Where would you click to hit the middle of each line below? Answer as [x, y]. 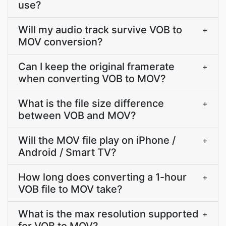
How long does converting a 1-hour [102, 177]
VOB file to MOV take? [70, 189]
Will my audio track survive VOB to [100, 30]
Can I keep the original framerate [96, 67]
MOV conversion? [61, 42]
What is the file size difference [91, 103]
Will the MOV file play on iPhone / [97, 140]
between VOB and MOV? [77, 116]
